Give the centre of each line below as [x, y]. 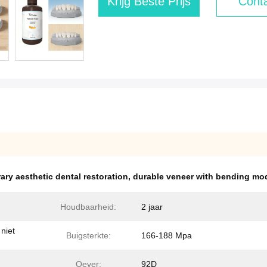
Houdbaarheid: [88, 207]
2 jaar [152, 207]
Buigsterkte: [88, 235]
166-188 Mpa [167, 235]
